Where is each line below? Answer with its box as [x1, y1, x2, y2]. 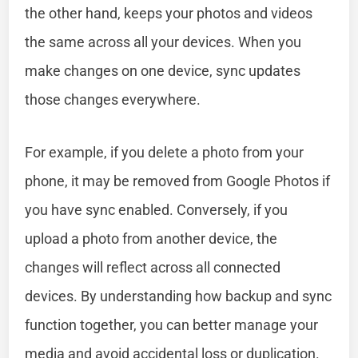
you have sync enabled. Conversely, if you [25, 201, 288, 218]
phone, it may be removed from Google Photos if [25, 172, 331, 189]
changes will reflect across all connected [25, 258, 281, 276]
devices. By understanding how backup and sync [25, 287, 332, 304]
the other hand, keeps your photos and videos [25, 4, 313, 22]
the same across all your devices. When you [25, 33, 302, 50]
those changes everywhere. [25, 90, 201, 108]
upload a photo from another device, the [25, 229, 278, 247]
